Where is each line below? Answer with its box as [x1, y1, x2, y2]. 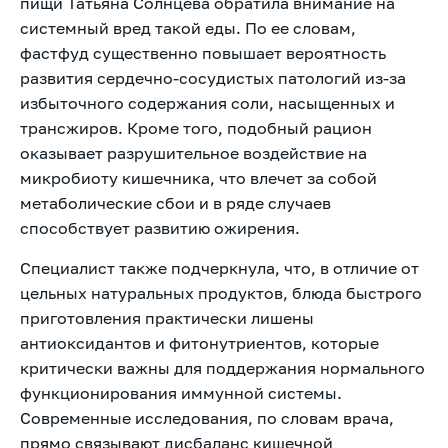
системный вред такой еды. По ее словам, [20, 17, 356, 38]
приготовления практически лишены [20, 307, 314, 328]
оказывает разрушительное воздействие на [20, 142, 367, 163]
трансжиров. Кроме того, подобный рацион [20, 117, 372, 138]
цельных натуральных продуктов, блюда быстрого [20, 282, 422, 303]
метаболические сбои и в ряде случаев [20, 192, 331, 213]
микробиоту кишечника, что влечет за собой [20, 167, 377, 188]
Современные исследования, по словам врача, [20, 407, 394, 428]
